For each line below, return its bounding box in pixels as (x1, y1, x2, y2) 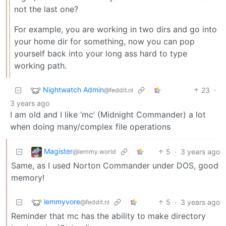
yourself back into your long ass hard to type (14, 48, 187, 59)
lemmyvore (44, 197, 80, 206)
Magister (44, 146, 73, 155)
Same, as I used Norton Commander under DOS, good (11, 160, 218, 171)
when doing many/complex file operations (10, 121, 171, 132)
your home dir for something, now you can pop (14, 36, 195, 46)
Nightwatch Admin (43, 85, 104, 94)
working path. (14, 60, 67, 71)
